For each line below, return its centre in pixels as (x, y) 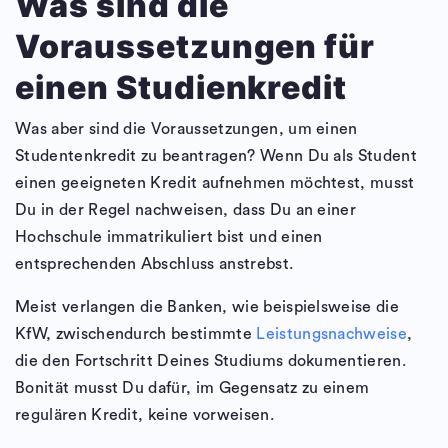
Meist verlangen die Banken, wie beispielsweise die (207, 307)
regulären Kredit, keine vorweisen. (144, 415)
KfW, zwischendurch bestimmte (136, 334)
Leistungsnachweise (332, 334)
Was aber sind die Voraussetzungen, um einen (186, 129)
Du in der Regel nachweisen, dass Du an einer (186, 210)
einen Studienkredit (181, 88)
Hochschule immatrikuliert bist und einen (169, 237)
